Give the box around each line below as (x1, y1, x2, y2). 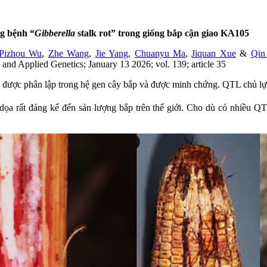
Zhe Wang (48, 48, 89, 59)
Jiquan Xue (191, 48, 236, 59)
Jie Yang (95, 48, 129, 59)
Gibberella (35, 28, 75, 39)
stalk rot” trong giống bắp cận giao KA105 (75, 28, 249, 39)
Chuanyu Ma (134, 48, 185, 59)
